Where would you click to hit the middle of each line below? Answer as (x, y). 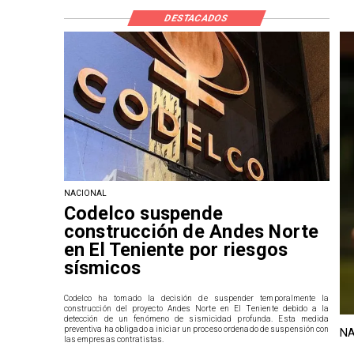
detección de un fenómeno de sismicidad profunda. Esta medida (196, 318)
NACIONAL (85, 193)
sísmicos (102, 267)
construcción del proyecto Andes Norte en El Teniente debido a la (196, 308)
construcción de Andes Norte (191, 231)
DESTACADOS (197, 18)
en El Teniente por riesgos (176, 249)
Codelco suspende (143, 213)
